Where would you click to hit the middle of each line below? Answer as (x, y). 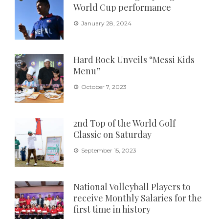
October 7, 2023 (104, 87)
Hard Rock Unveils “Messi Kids (134, 59)
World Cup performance (122, 7)
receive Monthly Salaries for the (138, 198)
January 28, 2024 (106, 23)
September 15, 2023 (109, 150)
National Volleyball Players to (132, 186)
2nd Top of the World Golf (124, 123)
